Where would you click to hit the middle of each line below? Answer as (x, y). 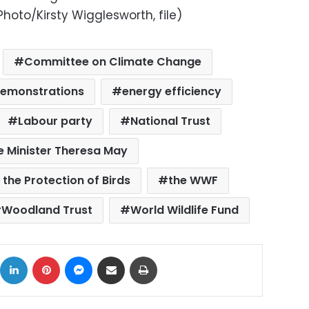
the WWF (193, 181)
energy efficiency (171, 92)
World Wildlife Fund (184, 210)
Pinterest (79, 256)
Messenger (118, 256)
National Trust (170, 121)
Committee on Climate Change (113, 62)
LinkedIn (45, 256)
